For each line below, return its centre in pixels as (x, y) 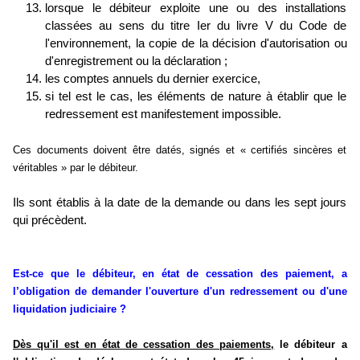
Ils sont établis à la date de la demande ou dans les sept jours (180, 203)
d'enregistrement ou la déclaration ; (136, 61)
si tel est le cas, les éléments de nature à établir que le (196, 97)
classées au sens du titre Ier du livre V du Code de (196, 26)
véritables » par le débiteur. (76, 168)
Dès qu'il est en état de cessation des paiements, (144, 345)
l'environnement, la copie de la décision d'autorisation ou (196, 44)
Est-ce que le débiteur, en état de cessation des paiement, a (180, 274)
